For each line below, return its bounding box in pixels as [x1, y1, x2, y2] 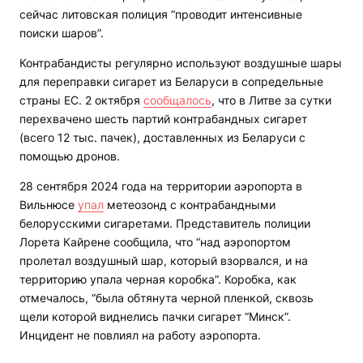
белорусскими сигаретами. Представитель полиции [19, 216, 310, 231]
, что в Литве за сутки [211, 93, 331, 108]
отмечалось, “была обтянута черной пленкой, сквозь [19, 291, 314, 305]
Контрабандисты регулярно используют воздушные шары [19, 56, 342, 70]
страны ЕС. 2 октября [19, 93, 143, 108]
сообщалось [143, 93, 211, 108]
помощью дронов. [19, 149, 120, 164]
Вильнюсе [19, 198, 78, 212]
